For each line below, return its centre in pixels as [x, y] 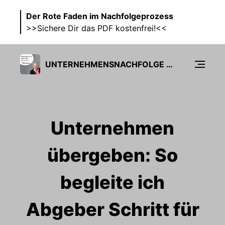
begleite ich [113, 182]
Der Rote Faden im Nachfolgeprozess [100, 16]
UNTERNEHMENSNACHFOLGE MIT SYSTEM [170, 64]
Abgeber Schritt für [113, 209]
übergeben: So [113, 155]
